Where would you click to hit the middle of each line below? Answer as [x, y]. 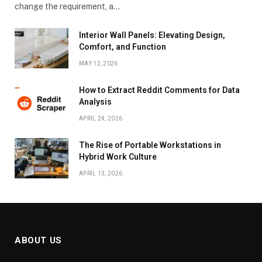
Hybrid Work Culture [118, 157]
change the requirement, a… [67, 7]
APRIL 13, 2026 [101, 174]
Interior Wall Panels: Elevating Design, [152, 35]
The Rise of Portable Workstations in [150, 145]
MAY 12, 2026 [99, 64]
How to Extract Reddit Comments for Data [159, 90]
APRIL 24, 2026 [101, 119]
